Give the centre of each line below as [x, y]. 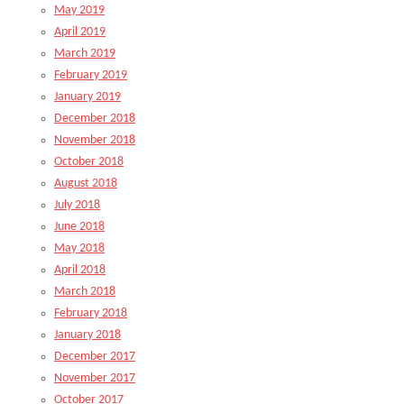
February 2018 [91, 313]
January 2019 [87, 97]
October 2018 [89, 162]
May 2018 [79, 248]
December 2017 [95, 357]
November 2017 [95, 378]
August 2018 [86, 184]
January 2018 [87, 335]
